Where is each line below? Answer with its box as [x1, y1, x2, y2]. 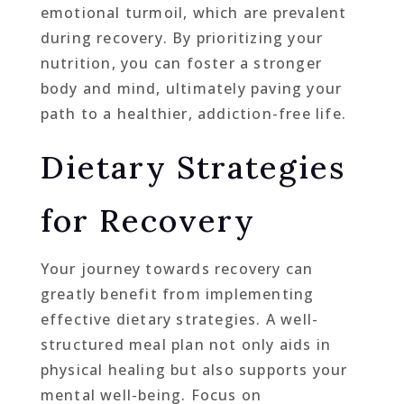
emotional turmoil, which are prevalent [40, 2, 347, 23]
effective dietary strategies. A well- [40, 308, 319, 329]
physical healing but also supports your [40, 359, 348, 380]
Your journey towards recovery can [40, 258, 314, 279]
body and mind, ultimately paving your [40, 78, 343, 98]
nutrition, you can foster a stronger [40, 52, 322, 73]
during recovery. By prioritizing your [40, 27, 324, 48]
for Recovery [40, 199, 255, 241]
